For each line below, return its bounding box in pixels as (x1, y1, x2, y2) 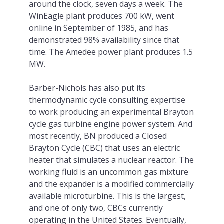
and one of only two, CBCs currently (28, 202, 163, 213)
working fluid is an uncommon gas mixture (28, 166, 188, 177)
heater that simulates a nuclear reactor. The (28, 154, 194, 165)
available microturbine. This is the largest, (28, 190, 186, 201)
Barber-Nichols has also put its (28, 82, 145, 93)
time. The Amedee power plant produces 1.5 (28, 46, 193, 57)
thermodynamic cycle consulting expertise (28, 94, 185, 105)
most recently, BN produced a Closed (28, 130, 167, 141)
